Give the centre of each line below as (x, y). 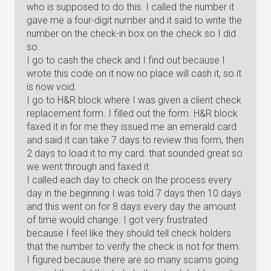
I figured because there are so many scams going (132, 260)
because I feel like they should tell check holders (129, 233)
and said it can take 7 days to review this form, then (135, 140)
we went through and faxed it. (89, 167)
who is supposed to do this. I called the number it (130, 7)
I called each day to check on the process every (129, 180)
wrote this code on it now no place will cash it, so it (134, 73)
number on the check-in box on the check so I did (131, 34)
